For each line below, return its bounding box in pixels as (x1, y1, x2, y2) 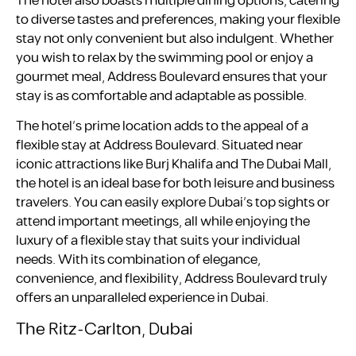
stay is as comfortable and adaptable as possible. (16, 85, 307, 106)
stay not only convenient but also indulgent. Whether (16, 28, 334, 49)
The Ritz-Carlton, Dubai (16, 316, 193, 343)
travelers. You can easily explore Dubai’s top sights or (16, 192, 330, 214)
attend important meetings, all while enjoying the (16, 211, 310, 233)
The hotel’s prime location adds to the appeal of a (16, 116, 308, 137)
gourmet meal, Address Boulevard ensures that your (16, 66, 327, 87)
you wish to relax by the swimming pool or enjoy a (16, 47, 313, 68)
